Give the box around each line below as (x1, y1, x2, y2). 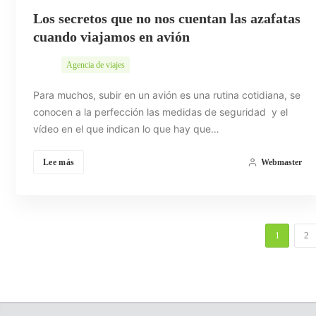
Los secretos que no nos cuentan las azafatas (33, 10, 300, 26)
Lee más (43, 157, 75, 167)
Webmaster (260, 157, 302, 167)
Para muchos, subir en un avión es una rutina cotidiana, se (33, 88, 300, 101)
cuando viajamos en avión (33, 28, 190, 44)
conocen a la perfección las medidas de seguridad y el (33, 105, 288, 118)
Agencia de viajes (66, 59, 125, 70)
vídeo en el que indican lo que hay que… (33, 122, 219, 135)
